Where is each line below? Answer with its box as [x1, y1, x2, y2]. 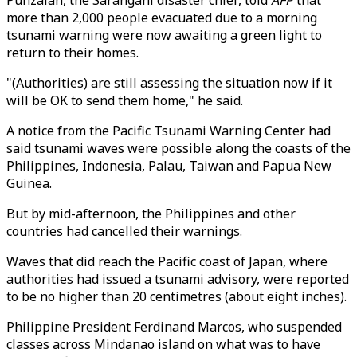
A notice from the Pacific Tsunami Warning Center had [6, 122, 331, 139]
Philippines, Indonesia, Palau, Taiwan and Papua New [6, 157, 331, 175]
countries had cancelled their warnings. [6, 222, 242, 240]
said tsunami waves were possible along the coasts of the [6, 139, 351, 157]
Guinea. [6, 175, 52, 192]
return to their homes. [6, 44, 139, 61]
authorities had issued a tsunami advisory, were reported [6, 270, 349, 288]
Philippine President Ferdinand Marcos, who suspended [6, 318, 342, 335]
